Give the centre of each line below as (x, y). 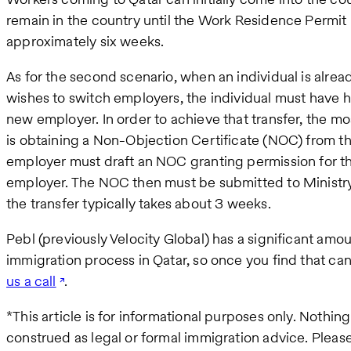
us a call (31, 280)
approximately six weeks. (85, 41)
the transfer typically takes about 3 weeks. (139, 203)
